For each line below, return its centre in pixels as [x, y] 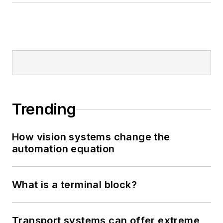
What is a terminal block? [74, 185]
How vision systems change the [91, 137]
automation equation [63, 149]
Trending [44, 109]
